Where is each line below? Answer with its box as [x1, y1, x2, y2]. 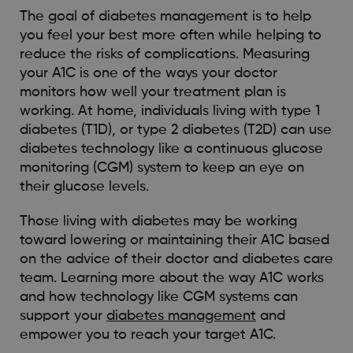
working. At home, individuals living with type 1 [19, 103, 320, 118]
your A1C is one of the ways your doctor [19, 65, 277, 80]
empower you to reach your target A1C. [19, 327, 276, 342]
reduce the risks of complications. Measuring [19, 46, 310, 61]
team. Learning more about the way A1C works [19, 270, 324, 285]
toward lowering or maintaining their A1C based [19, 232, 329, 247]
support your [19, 308, 106, 323]
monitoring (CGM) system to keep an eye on [19, 160, 304, 175]
